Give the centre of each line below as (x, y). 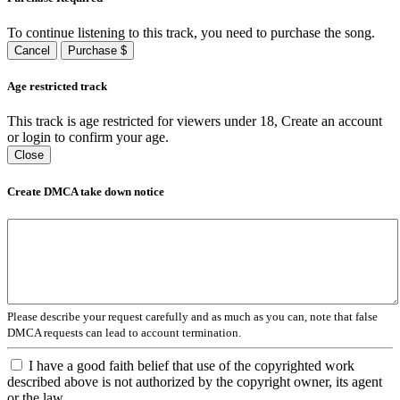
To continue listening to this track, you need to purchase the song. (191, 33)
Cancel (32, 51)
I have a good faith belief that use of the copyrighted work (192, 365)
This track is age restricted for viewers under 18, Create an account (195, 121)
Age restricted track (57, 87)
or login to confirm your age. (88, 137)
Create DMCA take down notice (86, 191)
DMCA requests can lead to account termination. (124, 332)
